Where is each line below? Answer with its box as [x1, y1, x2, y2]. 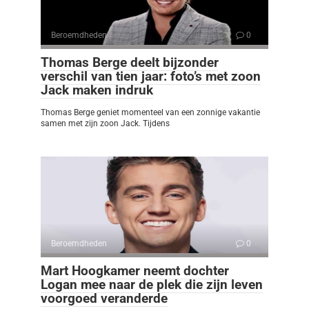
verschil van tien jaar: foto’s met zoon [41, 68, 261, 85]
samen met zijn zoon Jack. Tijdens [41, 119, 170, 129]
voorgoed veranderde [41, 290, 168, 307]
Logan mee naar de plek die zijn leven [41, 277, 263, 293]
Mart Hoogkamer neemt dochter [41, 263, 229, 279]
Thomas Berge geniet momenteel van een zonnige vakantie [41, 108, 260, 118]
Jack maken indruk [41, 82, 153, 99]
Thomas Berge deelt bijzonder [41, 54, 219, 71]
